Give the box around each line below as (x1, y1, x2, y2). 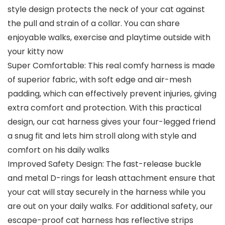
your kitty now (8, 46, 63, 58)
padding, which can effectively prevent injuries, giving (8, 88, 216, 100)
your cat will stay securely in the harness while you (8, 186, 205, 198)
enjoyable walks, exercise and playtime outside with (8, 32, 210, 44)
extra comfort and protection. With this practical (8, 102, 201, 114)
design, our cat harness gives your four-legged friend (8, 116, 215, 128)
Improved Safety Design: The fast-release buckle (8, 158, 201, 170)
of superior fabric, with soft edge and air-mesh (8, 74, 191, 86)
